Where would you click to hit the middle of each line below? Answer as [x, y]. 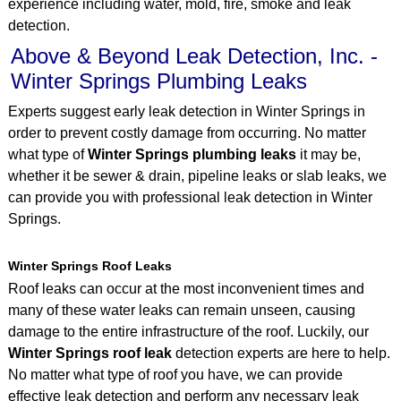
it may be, [328, 155]
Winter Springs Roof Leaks [90, 266]
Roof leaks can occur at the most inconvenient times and [186, 288]
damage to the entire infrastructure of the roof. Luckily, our [188, 331]
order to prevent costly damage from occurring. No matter [187, 133]
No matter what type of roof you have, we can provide [175, 374]
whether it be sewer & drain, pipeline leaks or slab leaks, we [197, 176]
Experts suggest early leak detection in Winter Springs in [186, 112]
